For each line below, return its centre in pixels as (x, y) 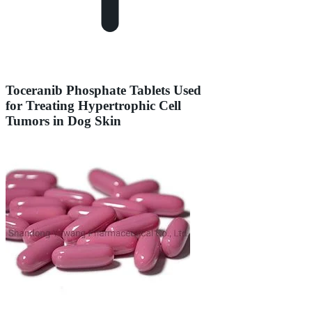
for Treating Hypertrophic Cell (93, 105)
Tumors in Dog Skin (63, 120)
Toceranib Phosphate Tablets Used (103, 90)
